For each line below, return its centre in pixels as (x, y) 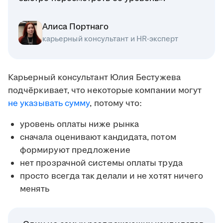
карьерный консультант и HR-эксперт (111, 39)
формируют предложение (75, 151)
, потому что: (116, 104)
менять (35, 189)
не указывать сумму (49, 104)
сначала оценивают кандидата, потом (98, 138)
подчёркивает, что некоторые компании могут (105, 91)
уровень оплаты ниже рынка (79, 125)
